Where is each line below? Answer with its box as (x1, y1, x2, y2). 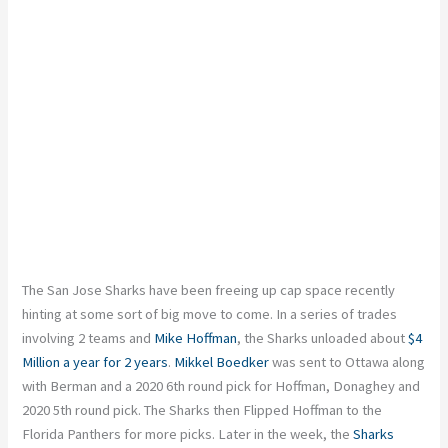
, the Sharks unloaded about (237, 328, 409, 347)
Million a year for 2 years (22, 352, 169, 371)
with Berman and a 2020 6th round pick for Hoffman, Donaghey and (22, 376, 421, 395)
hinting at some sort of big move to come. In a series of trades (22, 304, 398, 323)
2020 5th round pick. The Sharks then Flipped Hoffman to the (22, 400, 383, 419)
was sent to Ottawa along (269, 352, 426, 371)
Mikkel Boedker (174, 352, 270, 371)
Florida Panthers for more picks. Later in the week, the (22, 424, 354, 443)
